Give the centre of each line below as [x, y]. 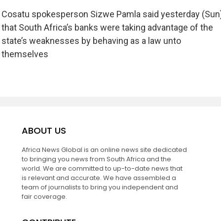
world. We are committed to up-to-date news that [102, 168]
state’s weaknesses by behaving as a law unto [91, 40]
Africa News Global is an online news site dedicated [104, 149]
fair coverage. [44, 196]
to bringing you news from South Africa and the [96, 159]
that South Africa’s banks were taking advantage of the [107, 27]
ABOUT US [44, 130]
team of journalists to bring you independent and [100, 187]
